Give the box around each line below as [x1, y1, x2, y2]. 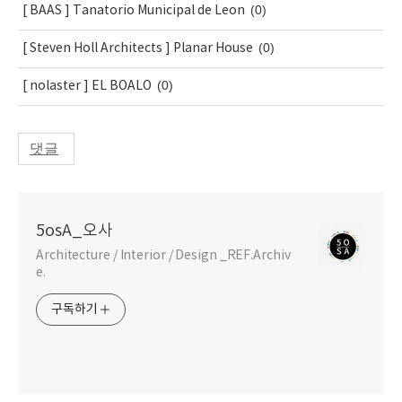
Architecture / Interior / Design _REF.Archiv [36, 249, 291, 264]
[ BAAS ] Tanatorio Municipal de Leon [22, 4, 245, 19]
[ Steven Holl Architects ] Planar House [22, 41, 253, 57]
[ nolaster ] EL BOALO [22, 79, 152, 94]
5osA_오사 [36, 222, 113, 241]
